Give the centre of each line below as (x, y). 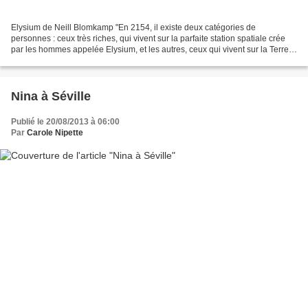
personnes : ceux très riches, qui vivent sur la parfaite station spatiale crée (148, 38)
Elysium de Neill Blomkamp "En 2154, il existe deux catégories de (133, 27)
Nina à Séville (51, 96)
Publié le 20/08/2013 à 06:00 (65, 121)
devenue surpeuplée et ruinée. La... (77, 60)
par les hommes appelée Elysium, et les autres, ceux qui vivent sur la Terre (150, 49)
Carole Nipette (55, 132)
